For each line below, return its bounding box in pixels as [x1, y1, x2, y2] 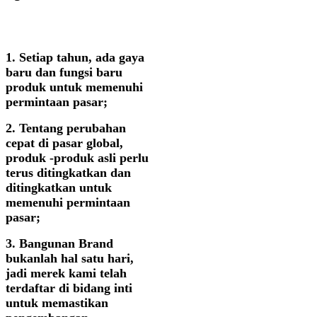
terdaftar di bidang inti [6, 281, 132, 296]
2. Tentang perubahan [6, 121, 126, 136]
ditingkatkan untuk [6, 180, 112, 195]
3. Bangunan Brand [6, 236, 113, 251]
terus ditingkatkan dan [6, 166, 131, 180]
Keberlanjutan [87, 13, 230, 39]
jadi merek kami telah [6, 266, 127, 281]
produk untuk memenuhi [6, 80, 143, 95]
